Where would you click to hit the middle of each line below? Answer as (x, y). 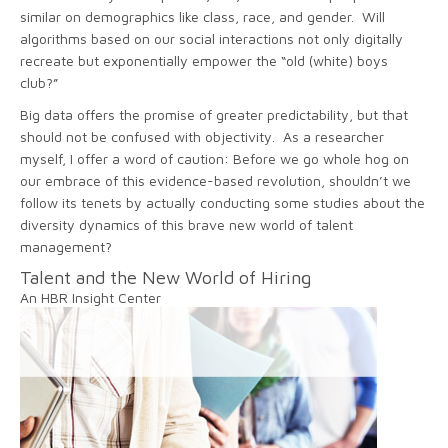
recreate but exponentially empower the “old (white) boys (204, 60)
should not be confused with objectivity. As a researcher (202, 136)
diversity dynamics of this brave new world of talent (186, 224)
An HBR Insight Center (90, 297)
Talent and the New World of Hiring (165, 277)
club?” (39, 82)
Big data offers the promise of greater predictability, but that (214, 114)
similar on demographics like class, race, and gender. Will (202, 16)
